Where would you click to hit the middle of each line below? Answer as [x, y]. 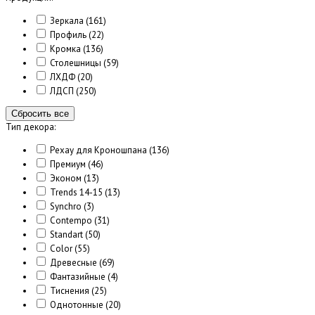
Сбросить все [40, 114]
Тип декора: [31, 127]
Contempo [71, 221]
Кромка [65, 49]
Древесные [73, 263]
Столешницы [76, 63]
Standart [66, 235]
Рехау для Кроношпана [98, 150]
